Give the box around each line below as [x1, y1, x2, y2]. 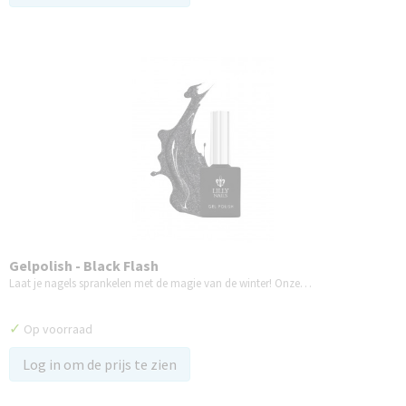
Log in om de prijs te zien [23, 355, 177, 373]
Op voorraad [21, 321, 92, 337]
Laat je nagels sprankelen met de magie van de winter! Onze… [9, 275, 312, 291]
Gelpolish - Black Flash [9, 256, 159, 275]
